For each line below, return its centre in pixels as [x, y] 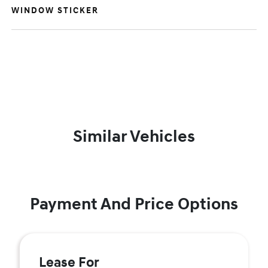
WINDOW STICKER [55, 10]
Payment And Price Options [134, 204]
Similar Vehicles [134, 137]
